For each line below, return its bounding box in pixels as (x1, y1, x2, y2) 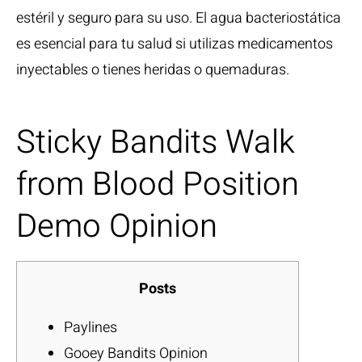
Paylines (64, 317, 117, 339)
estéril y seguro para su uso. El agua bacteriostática (16, 7, 341, 29)
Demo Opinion (16, 203, 217, 250)
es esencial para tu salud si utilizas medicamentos (16, 33, 333, 55)
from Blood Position (16, 161, 299, 208)
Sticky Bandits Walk (16, 119, 295, 166)
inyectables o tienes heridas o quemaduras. (16, 59, 289, 81)
